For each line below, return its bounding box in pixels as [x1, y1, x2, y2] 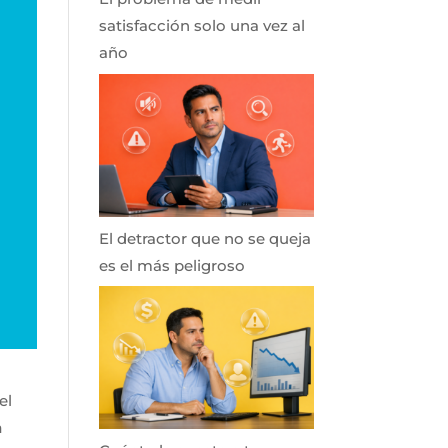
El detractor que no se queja [98, 228, 311, 248]
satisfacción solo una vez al [98, 16, 305, 36]
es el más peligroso [98, 255, 245, 275]
